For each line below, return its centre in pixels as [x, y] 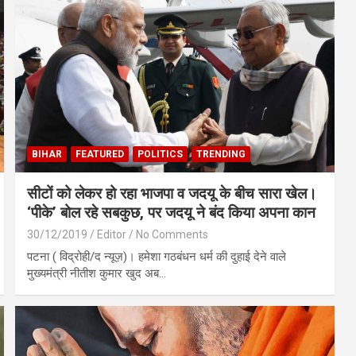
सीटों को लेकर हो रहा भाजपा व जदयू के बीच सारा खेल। [172, 193]
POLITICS [161, 154]
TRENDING [221, 154]
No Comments [172, 234]
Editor [112, 234]
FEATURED [100, 154]
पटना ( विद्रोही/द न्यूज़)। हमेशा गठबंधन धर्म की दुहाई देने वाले [157, 256]
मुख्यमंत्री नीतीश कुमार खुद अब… [97, 273]
